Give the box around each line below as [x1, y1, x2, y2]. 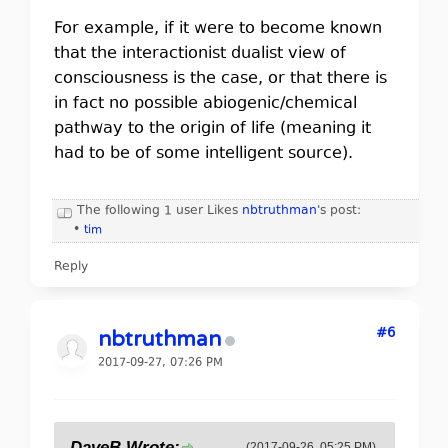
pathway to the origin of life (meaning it [53, 117, 371, 141]
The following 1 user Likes [76, 202, 242, 220]
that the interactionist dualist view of [53, 42, 346, 66]
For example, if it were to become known [53, 17, 382, 41]
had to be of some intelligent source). [53, 142, 353, 166]
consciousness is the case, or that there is [53, 67, 387, 91]
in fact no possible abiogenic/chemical [53, 92, 357, 116]
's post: [316, 202, 361, 220]
